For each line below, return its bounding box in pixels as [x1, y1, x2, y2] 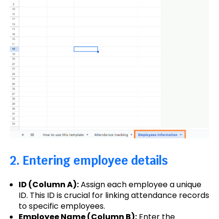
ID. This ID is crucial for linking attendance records [18, 190, 209, 201]
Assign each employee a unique [78, 179, 201, 191]
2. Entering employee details [10, 153, 168, 168]
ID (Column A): [18, 179, 79, 191]
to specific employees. [18, 200, 105, 212]
